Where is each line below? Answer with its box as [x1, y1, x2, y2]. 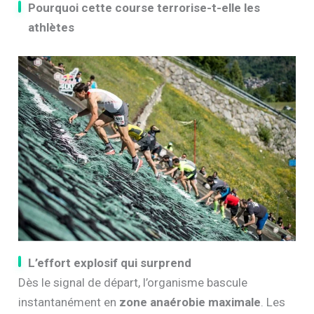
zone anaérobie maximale [119, 294, 261, 309]
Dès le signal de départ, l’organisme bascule [18, 275, 248, 289]
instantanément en [18, 294, 120, 309]
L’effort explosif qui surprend [28, 255, 192, 270]
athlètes [28, 20, 75, 34]
